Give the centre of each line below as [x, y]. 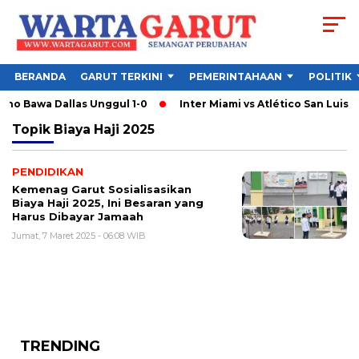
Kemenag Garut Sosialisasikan [102, 190]
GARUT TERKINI [121, 77]
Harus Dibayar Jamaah [78, 217]
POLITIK [330, 77]
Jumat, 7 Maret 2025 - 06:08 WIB [79, 236]
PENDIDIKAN [48, 172]
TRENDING [60, 347]
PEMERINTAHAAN [236, 77]
